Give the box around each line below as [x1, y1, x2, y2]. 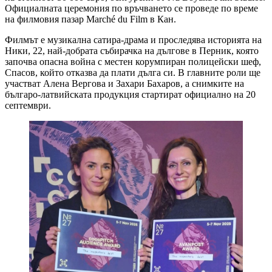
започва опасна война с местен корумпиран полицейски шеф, [5, 56, 261, 67]
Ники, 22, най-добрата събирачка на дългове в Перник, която [5, 46, 259, 56]
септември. [5, 100, 51, 111]
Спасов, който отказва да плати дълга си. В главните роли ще [5, 67, 260, 78]
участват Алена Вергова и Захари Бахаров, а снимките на [5, 78, 244, 89]
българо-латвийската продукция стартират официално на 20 [5, 89, 256, 100]
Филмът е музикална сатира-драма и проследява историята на [5, 35, 262, 46]
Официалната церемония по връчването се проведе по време [5, 3, 258, 14]
